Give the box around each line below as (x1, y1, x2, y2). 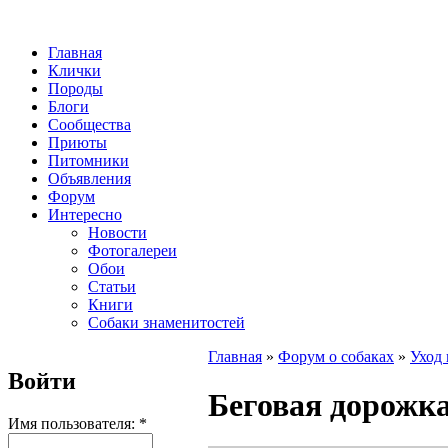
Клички (48, 62, 101, 79)
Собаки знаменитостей (88, 314, 245, 331)
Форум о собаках (278, 348, 394, 365)
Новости (88, 224, 147, 241)
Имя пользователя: (8, 414, 139, 432)
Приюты (48, 134, 107, 151)
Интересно (48, 206, 122, 223)
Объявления (48, 170, 131, 187)
